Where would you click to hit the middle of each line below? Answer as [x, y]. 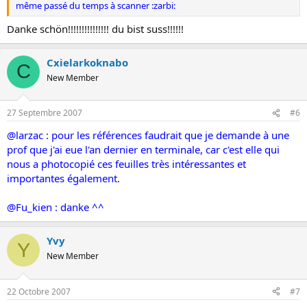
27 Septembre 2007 [45, 113]
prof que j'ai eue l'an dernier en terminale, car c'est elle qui [143, 149]
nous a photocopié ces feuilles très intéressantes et [126, 164]
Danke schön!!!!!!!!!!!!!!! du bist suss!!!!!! [95, 28]
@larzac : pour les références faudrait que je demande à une [148, 135]
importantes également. [63, 178]
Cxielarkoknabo [87, 62]
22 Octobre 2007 [39, 291]
